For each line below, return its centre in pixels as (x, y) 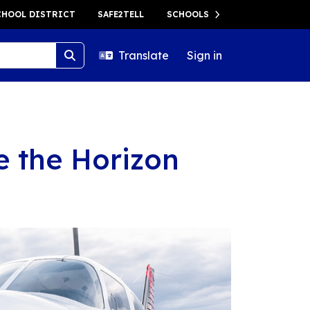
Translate (144, 56)
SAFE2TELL (120, 14)
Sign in (204, 56)
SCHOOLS (188, 14)
